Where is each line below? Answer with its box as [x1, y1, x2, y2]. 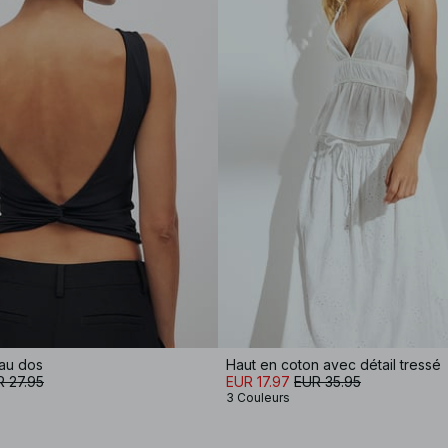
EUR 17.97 [226, 373, 290, 390]
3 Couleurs [226, 390, 290, 405]
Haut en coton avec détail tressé [226, 356, 441, 373]
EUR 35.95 [294, 373, 361, 390]
